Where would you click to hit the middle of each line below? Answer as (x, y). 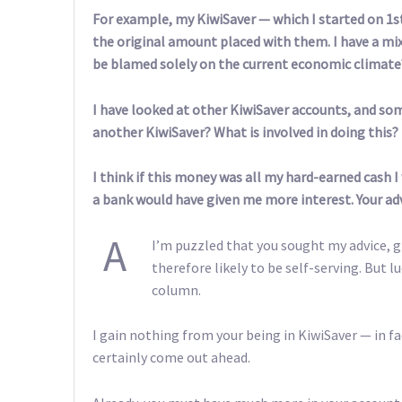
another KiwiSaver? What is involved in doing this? (245, 131)
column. (176, 289)
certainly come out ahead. (171, 358)
